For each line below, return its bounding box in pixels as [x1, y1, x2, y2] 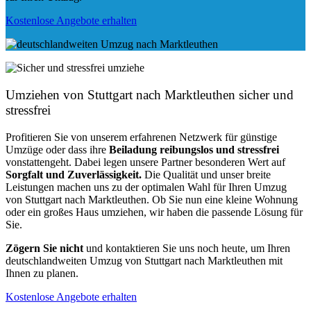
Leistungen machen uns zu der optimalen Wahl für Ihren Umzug [6, 180, 287, 193]
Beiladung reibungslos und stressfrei [106, 143, 279, 155]
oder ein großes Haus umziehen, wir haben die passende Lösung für [6, 205, 303, 218]
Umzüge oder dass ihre [6, 143, 106, 155]
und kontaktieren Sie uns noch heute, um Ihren [83, 242, 290, 254]
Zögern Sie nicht [6, 242, 83, 254]
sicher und [235, 87, 294, 103]
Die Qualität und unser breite [142, 168, 271, 180]
